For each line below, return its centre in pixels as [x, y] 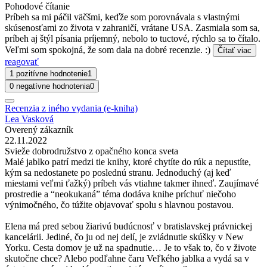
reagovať [22, 61]
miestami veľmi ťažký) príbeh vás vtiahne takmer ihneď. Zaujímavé [132, 183]
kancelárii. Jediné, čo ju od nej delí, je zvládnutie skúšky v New [124, 237]
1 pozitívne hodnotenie [49, 73]
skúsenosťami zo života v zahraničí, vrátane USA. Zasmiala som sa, [132, 27]
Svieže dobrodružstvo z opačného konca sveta [91, 151]
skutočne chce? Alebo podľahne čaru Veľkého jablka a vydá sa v [127, 258]
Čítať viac [235, 50]
